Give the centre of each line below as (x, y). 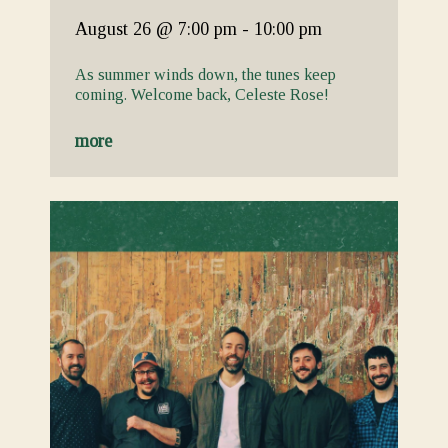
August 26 (115, 29)
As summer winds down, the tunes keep (205, 74)
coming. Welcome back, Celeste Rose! (202, 94)
